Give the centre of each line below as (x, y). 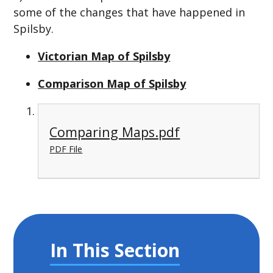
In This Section (115, 250)
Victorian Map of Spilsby (104, 56)
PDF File (66, 149)
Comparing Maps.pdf (115, 132)
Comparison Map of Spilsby (112, 83)
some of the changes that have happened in (129, 12)
